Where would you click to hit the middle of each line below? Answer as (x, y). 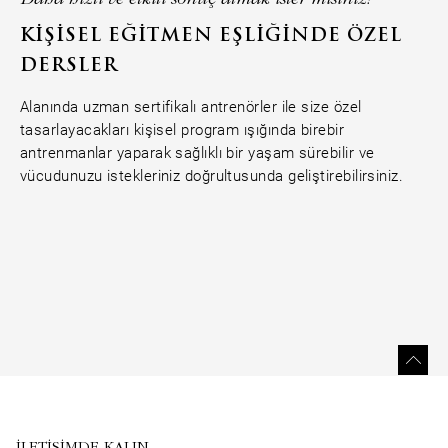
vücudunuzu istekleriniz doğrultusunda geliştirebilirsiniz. (212, 175)
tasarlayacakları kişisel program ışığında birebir (182, 129)
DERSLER (69, 66)
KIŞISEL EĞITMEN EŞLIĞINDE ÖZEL (211, 36)
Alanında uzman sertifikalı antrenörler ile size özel (191, 106)
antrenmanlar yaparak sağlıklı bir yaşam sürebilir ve (197, 152)
